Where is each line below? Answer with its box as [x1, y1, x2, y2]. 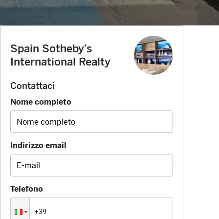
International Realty [10, 55, 110, 69]
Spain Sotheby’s [10, 42, 92, 56]
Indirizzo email [10, 141, 66, 151]
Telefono [10, 184, 43, 194]
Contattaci [10, 81, 55, 92]
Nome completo [10, 97, 71, 107]
